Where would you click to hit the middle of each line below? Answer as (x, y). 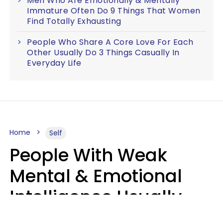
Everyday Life (54, 63)
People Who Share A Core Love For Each (110, 42)
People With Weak (88, 155)
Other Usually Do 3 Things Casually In (103, 52)
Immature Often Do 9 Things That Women (114, 10)
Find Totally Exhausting (74, 21)
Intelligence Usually (96, 197)
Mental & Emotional (96, 176)
